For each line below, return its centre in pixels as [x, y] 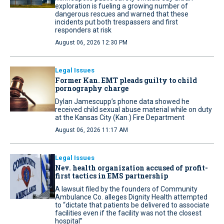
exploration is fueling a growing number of [121, 6]
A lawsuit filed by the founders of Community [126, 189]
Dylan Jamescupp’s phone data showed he [122, 102]
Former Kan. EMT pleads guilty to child [126, 80]
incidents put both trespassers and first [116, 22]
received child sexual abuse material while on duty [133, 110]
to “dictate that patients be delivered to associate [132, 205]
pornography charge [92, 88]
